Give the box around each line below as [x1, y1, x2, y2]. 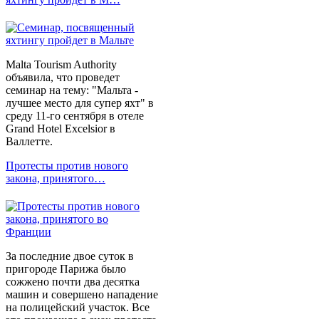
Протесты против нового [6, 159, 128, 172]
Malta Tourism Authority [6, 58, 117, 71]
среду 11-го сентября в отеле [6, 110, 144, 122]
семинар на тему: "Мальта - [6, 84, 138, 97]
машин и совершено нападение [6, 288, 158, 301]
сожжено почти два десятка [6, 276, 140, 288]
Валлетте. [6, 135, 53, 148]
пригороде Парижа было [6, 263, 126, 276]
